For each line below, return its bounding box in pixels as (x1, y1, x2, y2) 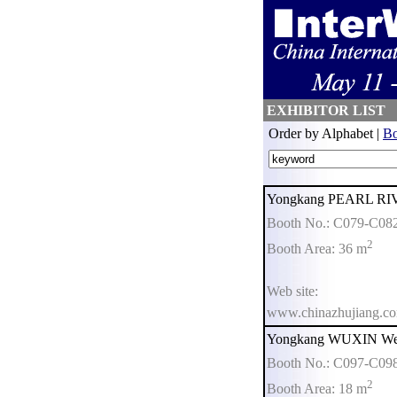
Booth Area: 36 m (267, 241, 367, 257)
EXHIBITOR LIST (263, 103, 385, 118)
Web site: (267, 284, 318, 300)
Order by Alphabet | (265, 126, 383, 141)
